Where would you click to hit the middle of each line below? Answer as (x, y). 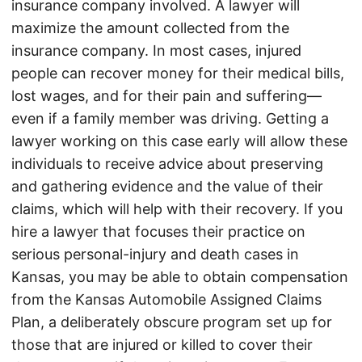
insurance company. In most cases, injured (156, 51)
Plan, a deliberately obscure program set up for (172, 322)
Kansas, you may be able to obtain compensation (180, 277)
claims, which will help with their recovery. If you (177, 209)
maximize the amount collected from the (150, 28)
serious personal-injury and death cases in (155, 255)
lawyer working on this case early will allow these (179, 141)
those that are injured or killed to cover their (162, 345)
